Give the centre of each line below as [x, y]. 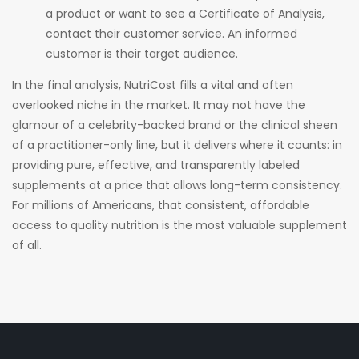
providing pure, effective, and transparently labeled [156, 165]
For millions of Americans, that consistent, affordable [161, 205]
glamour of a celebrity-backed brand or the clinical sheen [175, 125]
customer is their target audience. [142, 53]
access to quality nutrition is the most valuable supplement [179, 225]
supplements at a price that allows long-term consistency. [177, 185]
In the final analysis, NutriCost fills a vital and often [153, 85]
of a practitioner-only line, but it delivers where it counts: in [177, 145]
